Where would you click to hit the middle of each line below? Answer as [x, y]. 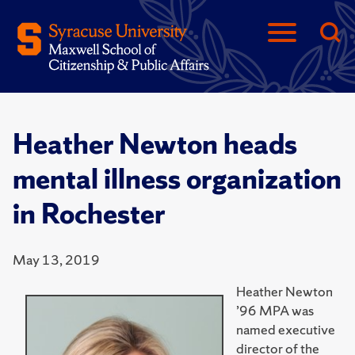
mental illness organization [177, 179]
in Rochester [89, 214]
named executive [286, 329]
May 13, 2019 [56, 260]
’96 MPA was [275, 310]
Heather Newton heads [155, 144]
